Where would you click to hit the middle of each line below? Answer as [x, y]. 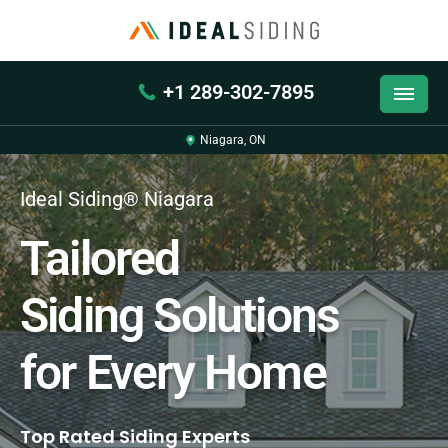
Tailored [100, 258]
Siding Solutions [180, 315]
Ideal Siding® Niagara [117, 199]
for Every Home [173, 372]
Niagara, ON [232, 139]
